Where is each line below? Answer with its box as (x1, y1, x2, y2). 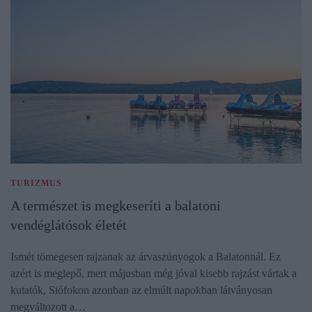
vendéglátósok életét (10, 217, 127, 233)
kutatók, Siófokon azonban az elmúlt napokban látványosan (10, 284, 272, 297)
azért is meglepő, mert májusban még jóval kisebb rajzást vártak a (10, 267, 297, 280)
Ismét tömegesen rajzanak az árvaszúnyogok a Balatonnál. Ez (10, 251, 281, 263)
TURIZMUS (10, 178, 62, 189)
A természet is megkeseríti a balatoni (10, 198, 221, 214)
